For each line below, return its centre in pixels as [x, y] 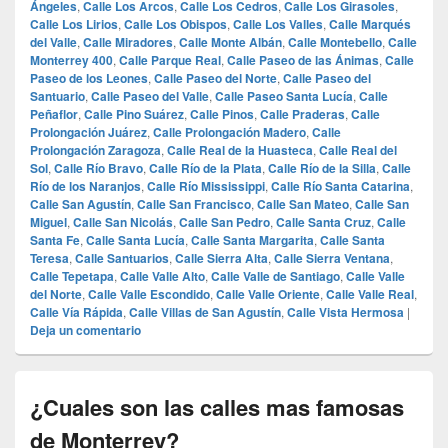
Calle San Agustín [80, 203]
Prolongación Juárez [88, 131]
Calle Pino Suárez [134, 113]
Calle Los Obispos [175, 23]
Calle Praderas [302, 113]
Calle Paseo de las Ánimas [303, 59]
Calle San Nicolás [123, 221]
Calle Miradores [128, 41]
